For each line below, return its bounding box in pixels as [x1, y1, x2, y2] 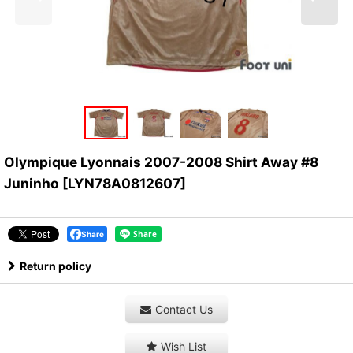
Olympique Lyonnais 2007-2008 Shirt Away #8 [4, 154, 318, 171]
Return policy [20, 259, 91, 273]
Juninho [4, 175, 59, 192]
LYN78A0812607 [68, 175, 180, 192]
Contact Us [155, 303, 213, 317]
